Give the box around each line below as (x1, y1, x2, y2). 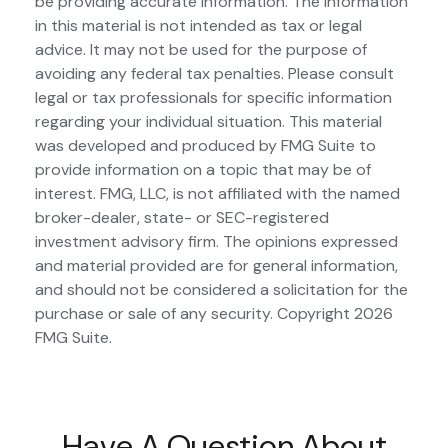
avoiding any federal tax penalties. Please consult (35, 63, 394, 85)
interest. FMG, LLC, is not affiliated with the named (35, 183, 400, 205)
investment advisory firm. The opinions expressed (35, 231, 398, 253)
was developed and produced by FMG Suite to (35, 135, 376, 157)
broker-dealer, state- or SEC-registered (35, 207, 329, 229)
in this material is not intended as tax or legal (35, 15, 362, 37)
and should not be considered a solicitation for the (35, 279, 408, 301)
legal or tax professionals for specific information (35, 87, 392, 109)
